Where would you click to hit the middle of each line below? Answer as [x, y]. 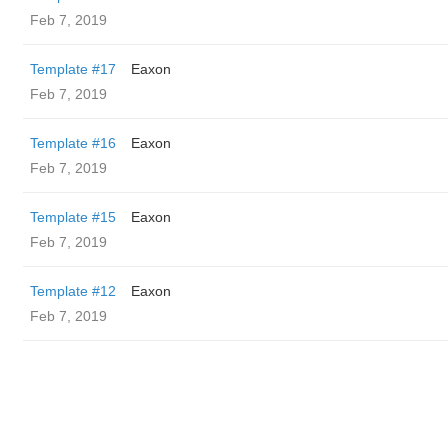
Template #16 [73, 143]
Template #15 [73, 217]
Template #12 [73, 291]
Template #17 [73, 69]
